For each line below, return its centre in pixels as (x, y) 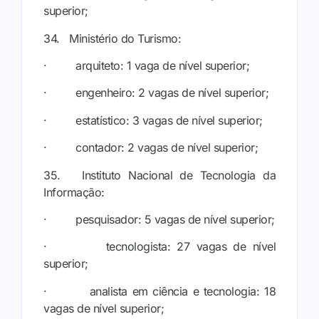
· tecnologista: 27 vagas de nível (159, 247)
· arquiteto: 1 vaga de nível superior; (146, 65)
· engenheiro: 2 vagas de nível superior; (156, 93)
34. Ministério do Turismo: (112, 38)
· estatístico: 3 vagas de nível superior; (153, 120)
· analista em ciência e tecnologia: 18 (159, 291)
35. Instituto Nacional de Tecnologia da (159, 175)
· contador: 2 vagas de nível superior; (151, 148)
